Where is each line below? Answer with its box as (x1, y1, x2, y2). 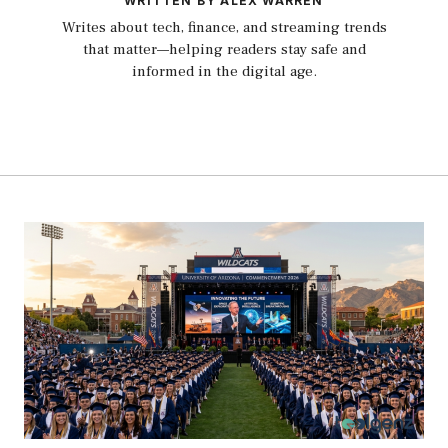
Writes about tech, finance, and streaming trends (61, 17, 387, 37)
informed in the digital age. (131, 61, 317, 81)
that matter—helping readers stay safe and (82, 39, 366, 59)
